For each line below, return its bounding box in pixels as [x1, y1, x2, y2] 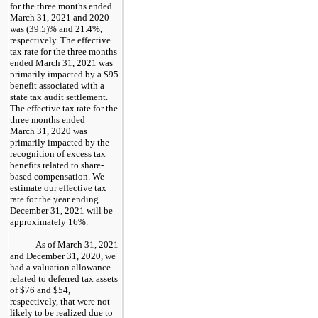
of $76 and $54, [10, 284, 70, 295]
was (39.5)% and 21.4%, [10, 23, 102, 34]
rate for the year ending [10, 193, 99, 204]
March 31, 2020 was [10, 125, 87, 136]
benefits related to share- [10, 159, 104, 170]
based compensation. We [10, 170, 104, 182]
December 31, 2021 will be [10, 204, 113, 216]
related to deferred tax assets [10, 273, 118, 284]
